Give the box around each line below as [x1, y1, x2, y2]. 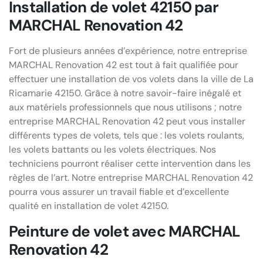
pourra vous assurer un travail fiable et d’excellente [9, 186, 229, 198]
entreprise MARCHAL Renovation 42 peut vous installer [9, 115, 245, 128]
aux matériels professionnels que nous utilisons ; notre [9, 101, 242, 114]
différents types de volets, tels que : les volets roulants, [9, 129, 244, 142]
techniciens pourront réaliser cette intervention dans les [9, 157, 251, 170]
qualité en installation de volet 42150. [9, 200, 168, 213]
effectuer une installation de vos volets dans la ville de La [9, 73, 254, 86]
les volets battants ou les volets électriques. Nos [9, 143, 216, 156]
